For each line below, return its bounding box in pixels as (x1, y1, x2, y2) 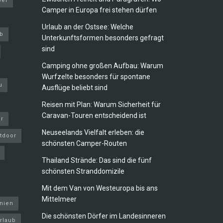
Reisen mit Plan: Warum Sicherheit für (41, 101, 161, 109)
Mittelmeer (41, 195, 77, 204)
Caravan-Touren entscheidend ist (41, 111, 146, 120)
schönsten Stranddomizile (41, 167, 124, 176)
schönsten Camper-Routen (41, 139, 127, 148)
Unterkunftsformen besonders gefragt (41, 34, 164, 42)
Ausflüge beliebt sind (41, 84, 108, 92)
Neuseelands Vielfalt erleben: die (41, 128, 144, 137)
